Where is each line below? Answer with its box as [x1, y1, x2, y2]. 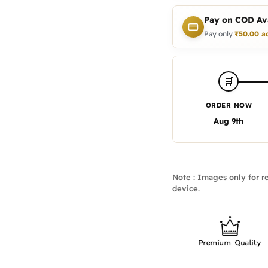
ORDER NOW [205, 100, 252, 109]
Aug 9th [214, 115, 244, 126]
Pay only [203, 29, 234, 38]
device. [172, 183, 200, 193]
